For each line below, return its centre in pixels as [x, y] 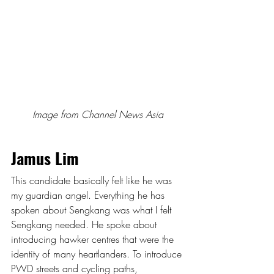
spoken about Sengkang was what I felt [93, 209]
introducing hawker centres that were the [94, 239]
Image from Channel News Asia [98, 114]
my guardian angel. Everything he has [89, 195]
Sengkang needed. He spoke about [85, 224]
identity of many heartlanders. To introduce [98, 254]
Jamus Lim [45, 158]
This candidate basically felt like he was [93, 180]
